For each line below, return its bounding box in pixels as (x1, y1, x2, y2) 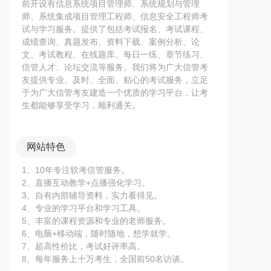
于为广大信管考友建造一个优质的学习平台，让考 (22, 88, 208, 97)
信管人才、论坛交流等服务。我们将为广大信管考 (22, 62, 208, 72)
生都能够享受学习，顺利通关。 (22, 100, 140, 110)
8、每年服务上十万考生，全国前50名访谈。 (22, 254, 189, 264)
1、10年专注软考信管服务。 (22, 165, 129, 175)
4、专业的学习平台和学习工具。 (22, 203, 145, 213)
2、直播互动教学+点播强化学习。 (22, 178, 150, 188)
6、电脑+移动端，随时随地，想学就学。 (22, 229, 175, 238)
